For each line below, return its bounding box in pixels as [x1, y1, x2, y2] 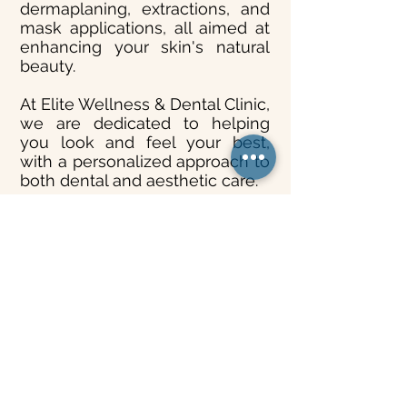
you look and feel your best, [20, 133, 270, 152]
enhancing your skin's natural [20, 37, 270, 56]
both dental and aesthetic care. [20, 171, 258, 190]
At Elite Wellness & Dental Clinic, [20, 94, 270, 114]
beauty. [20, 56, 75, 75]
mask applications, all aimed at [20, 18, 270, 37]
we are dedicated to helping [20, 114, 270, 133]
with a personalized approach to [20, 152, 270, 171]
